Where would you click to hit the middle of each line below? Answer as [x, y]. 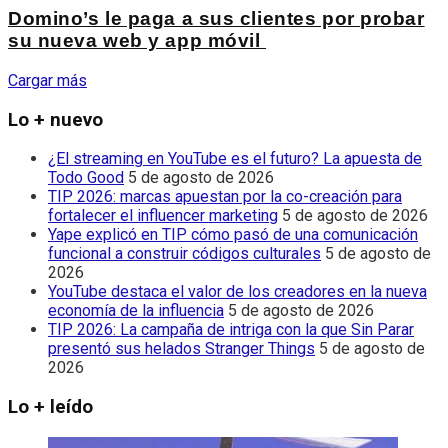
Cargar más [47, 80]
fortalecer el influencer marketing [163, 216]
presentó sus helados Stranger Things [181, 349]
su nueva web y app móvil [137, 41]
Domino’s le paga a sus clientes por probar [216, 19]
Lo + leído [50, 407]
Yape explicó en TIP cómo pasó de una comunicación [233, 235]
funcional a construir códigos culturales [184, 254]
